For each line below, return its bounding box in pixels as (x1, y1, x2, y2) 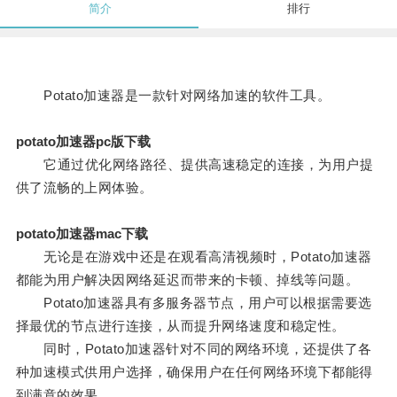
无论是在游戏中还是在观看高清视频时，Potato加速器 (15, 249, 372, 265)
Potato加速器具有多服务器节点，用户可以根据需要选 (15, 295, 372, 311)
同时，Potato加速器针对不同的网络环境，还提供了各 (15, 341, 372, 357)
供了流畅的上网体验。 (15, 180, 153, 196)
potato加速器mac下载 (15, 226, 148, 242)
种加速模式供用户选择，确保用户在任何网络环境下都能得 (15, 364, 373, 380)
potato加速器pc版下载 (15, 134, 151, 150)
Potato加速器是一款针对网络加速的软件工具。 (15, 88, 331, 104)
